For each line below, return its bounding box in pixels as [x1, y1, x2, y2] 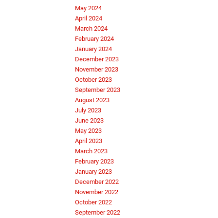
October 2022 [75, 198, 112, 206]
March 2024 [75, 24, 108, 32]
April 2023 [75, 137, 102, 145]
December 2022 [75, 178, 119, 185]
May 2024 [75, 4, 102, 12]
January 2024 [75, 45, 112, 53]
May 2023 [75, 127, 102, 134]
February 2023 [75, 157, 114, 165]
